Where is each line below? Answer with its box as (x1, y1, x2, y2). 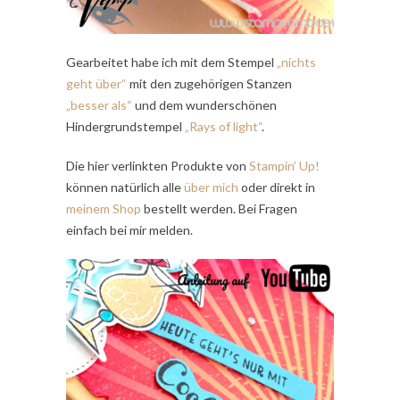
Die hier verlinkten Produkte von (66, 158, 249, 174)
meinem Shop (66, 201, 141, 217)
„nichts (274, 54, 316, 71)
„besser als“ (66, 97, 135, 113)
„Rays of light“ (185, 119, 262, 135)
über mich (184, 179, 238, 196)
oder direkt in (238, 179, 315, 196)
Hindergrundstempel (66, 119, 185, 135)
